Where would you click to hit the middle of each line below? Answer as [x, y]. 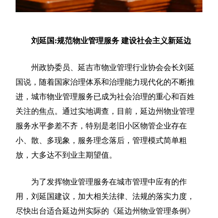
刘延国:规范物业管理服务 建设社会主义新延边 [104, 41]
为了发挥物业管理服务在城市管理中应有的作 [101, 182]
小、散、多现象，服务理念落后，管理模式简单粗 [101, 141]
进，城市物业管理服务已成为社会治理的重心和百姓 [105, 97]
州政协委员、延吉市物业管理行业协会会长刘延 [105, 68]
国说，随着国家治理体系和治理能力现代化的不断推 [105, 82]
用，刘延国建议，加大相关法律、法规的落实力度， [105, 197]
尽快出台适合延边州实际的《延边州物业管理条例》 [105, 211]
